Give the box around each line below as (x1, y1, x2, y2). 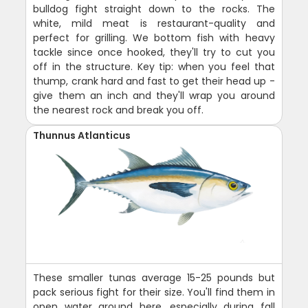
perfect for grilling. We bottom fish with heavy (33, 31, 275, 45)
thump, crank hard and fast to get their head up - (33, 74, 275, 89)
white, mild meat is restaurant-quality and (33, 16, 275, 31)
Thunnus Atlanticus (33, 129, 131, 143)
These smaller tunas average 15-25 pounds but (33, 271, 275, 285)
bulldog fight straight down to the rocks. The (33, 2, 275, 16)
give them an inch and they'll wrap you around (33, 89, 275, 103)
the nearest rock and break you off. (33, 103, 204, 118)
